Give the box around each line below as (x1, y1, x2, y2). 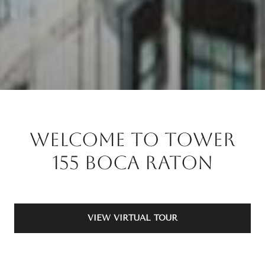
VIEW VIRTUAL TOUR (88, 212, 177, 223)
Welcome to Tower (30, 128, 235, 150)
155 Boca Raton (52, 151, 213, 173)
